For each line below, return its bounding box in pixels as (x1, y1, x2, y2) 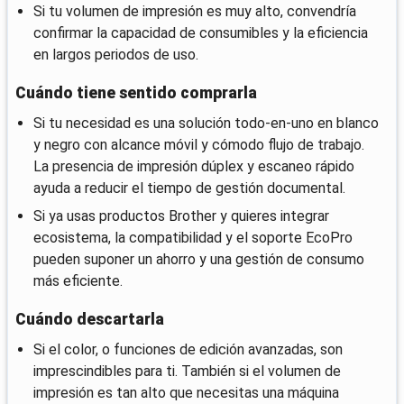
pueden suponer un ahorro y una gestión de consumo (33, 250, 364, 268)
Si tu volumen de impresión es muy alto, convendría (33, 2, 356, 20)
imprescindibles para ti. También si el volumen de (33, 362, 341, 380)
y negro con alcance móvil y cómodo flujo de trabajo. (33, 135, 364, 153)
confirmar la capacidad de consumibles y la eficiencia (33, 23, 368, 41)
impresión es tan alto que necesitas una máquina (33, 383, 339, 401)
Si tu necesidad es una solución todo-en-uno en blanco (33, 114, 379, 132)
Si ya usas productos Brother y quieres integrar (33, 207, 329, 225)
